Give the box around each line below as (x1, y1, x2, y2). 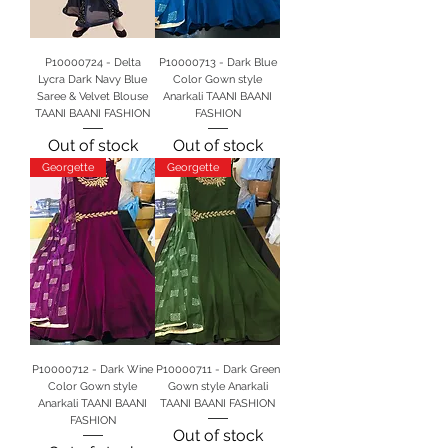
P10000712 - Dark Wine (32, 363, 153, 377)
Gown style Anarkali (167, 380, 268, 394)
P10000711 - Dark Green (155, 363, 280, 377)
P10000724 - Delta (44, 56, 141, 70)
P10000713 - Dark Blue (158, 56, 277, 70)
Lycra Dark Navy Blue (38, 73, 147, 87)
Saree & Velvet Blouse (37, 90, 148, 104)
